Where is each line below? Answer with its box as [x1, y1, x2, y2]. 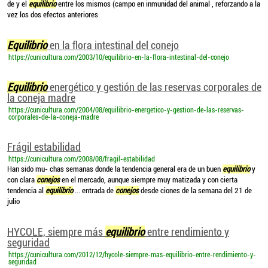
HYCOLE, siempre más [7, 226, 105, 238]
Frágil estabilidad [7, 141, 81, 153]
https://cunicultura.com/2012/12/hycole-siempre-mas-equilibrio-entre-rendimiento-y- [8, 251, 256, 259]
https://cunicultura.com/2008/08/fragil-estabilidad [8, 155, 155, 163]
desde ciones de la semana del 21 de [139, 186, 252, 195]
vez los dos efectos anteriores [7, 10, 98, 19]
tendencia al [7, 186, 45, 195]
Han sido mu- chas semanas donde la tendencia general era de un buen [7, 165, 223, 173]
